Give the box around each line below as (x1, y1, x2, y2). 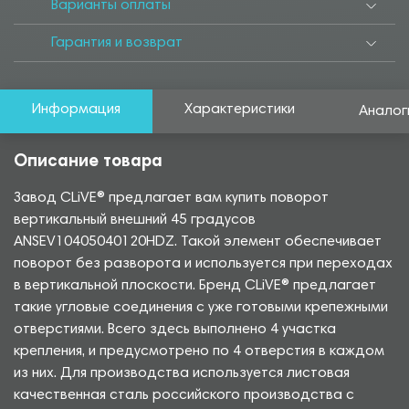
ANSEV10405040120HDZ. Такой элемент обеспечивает (14, 235, 382, 250)
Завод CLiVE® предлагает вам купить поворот (14, 191, 329, 206)
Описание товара (14, 153, 163, 172)
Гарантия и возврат (51, 36, 183, 51)
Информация (32, 102, 121, 118)
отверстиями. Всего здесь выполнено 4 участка (14, 322, 336, 338)
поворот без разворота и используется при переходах (14, 257, 393, 272)
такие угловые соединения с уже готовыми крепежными (14, 300, 388, 316)
